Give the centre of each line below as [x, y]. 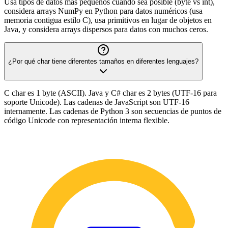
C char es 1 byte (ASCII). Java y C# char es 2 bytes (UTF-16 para [110, 93]
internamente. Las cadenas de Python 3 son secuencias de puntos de [113, 111]
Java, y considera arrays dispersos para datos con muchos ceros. [106, 29]
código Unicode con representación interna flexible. [87, 120]
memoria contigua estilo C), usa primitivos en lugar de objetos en [108, 20]
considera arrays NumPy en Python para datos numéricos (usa [103, 11]
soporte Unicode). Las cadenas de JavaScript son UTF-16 [97, 102]
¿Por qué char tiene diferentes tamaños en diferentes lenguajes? [103, 61]
